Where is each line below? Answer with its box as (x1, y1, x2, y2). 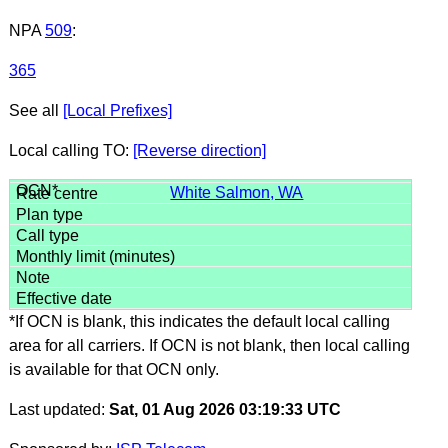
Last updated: (8, 400, 109, 418)
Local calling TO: (8, 141, 133, 159)
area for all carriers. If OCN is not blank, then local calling (8, 336, 410, 354)
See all (8, 101, 63, 119)
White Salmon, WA (170, 183, 304, 201)
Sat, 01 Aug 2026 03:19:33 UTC (108, 400, 341, 418)
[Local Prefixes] (62, 101, 172, 119)
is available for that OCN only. (8, 360, 219, 378)
